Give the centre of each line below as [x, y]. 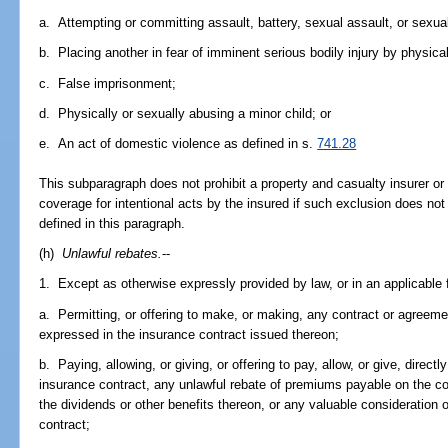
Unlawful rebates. [112, 254]
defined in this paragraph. [112, 223]
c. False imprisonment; [108, 83]
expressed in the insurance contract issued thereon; [189, 334]
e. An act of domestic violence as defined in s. [178, 143]
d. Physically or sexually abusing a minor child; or [185, 113]
